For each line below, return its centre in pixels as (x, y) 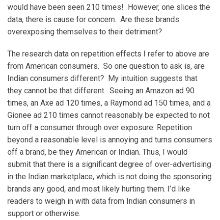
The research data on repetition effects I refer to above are (108, 54)
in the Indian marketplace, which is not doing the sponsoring (110, 176)
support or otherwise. (44, 213)
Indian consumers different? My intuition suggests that (102, 78)
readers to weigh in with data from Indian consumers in (101, 201)
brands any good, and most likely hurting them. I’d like (99, 189)
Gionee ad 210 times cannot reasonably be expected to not (109, 115)
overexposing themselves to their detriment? (85, 31)
